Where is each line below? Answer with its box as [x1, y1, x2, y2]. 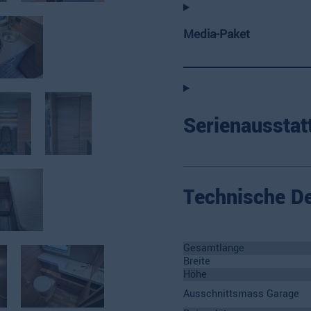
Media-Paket [183, 25, 250, 43]
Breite [183, 253, 210, 269]
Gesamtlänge [183, 240, 244, 255]
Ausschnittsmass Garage [183, 286, 299, 301]
